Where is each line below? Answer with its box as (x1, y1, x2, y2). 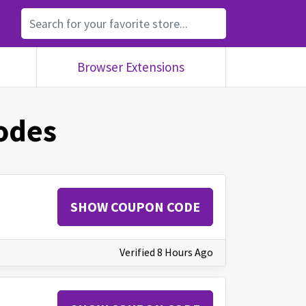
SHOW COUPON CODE (70, 198, 201, 216)
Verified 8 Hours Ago (120, 245, 213, 260)
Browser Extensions (77, 59, 185, 75)
